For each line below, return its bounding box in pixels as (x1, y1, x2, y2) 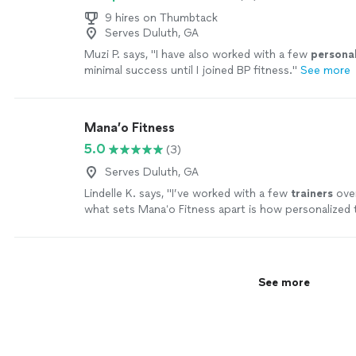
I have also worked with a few (156, 48, 311, 61)
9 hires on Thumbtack (105, 11, 218, 25)
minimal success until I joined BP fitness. (84, 64, 292, 77)
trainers (291, 187, 333, 200)
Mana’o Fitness (84, 120, 175, 135)
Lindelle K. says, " (84, 187, 172, 200)
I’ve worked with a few (172, 187, 291, 200)
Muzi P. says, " (84, 48, 156, 61)
